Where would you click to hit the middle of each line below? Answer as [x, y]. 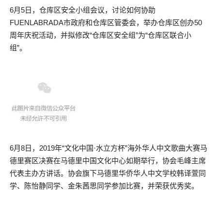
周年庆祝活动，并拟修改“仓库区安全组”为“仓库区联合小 [101, 35]
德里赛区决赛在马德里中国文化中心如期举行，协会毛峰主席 [108, 161]
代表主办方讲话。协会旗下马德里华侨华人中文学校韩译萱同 [108, 173]
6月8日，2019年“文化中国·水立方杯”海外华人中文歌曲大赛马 [108, 148]
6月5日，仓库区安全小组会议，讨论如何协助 [83, 10]
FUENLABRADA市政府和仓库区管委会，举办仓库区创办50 [106, 23]
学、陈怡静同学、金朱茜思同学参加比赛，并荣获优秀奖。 [104, 186]
